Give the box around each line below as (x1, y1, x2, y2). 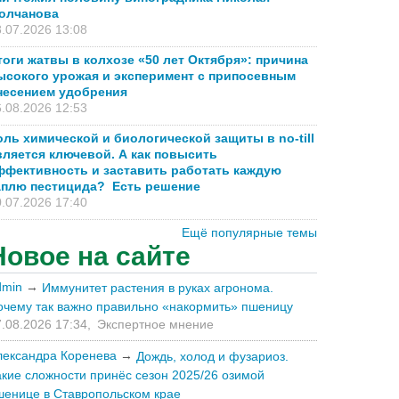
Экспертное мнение (97, 317, 214, 332)
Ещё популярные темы (182, 225, 317, 240)
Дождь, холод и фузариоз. (136, 348, 289, 363)
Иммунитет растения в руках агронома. (42, 281, 273, 296)
